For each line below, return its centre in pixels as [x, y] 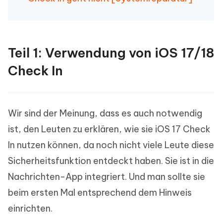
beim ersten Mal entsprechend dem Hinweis [100, 193]
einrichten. [30, 209]
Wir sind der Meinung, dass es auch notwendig [105, 113]
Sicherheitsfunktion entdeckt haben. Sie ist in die [111, 161]
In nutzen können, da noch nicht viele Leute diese [111, 145]
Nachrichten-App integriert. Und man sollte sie [107, 177]
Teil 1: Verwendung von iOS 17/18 [111, 53]
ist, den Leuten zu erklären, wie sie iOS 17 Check [109, 129]
